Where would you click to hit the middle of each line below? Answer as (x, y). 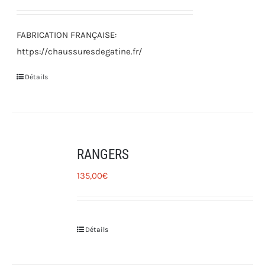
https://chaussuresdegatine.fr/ (80, 51)
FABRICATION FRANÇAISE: (67, 35)
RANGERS (103, 155)
